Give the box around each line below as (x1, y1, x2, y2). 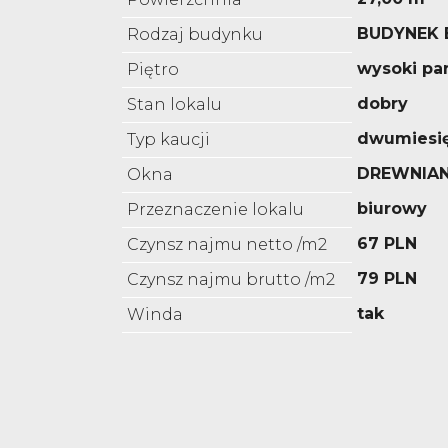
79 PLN (357, 269, 417, 289)
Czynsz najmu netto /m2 (127, 235, 327, 255)
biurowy (357, 199, 427, 219)
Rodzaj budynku (127, 25, 263, 45)
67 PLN (357, 234, 417, 254)
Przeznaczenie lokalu (127, 200, 304, 220)
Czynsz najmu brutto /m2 (127, 270, 335, 290)
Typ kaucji (127, 130, 210, 150)
